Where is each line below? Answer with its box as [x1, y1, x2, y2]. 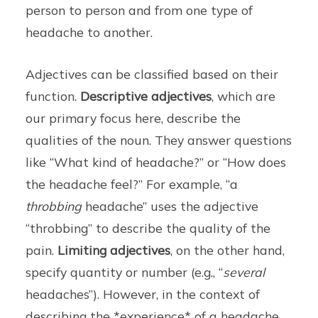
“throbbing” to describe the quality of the [26, 220, 271, 236]
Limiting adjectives [57, 242, 171, 258]
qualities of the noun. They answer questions [26, 132, 292, 148]
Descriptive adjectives [80, 88, 212, 104]
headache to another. [26, 24, 153, 40]
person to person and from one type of [26, 2, 253, 18]
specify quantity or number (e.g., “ [26, 264, 224, 280]
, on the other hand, [170, 242, 285, 258]
